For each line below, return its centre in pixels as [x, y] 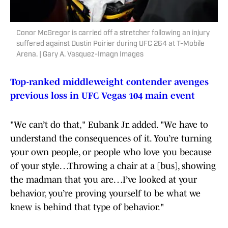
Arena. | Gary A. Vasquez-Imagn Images [80, 55]
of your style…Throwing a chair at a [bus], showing [113, 166]
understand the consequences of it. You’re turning [111, 139]
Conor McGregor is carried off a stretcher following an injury [113, 34]
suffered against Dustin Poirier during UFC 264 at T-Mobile [110, 44]
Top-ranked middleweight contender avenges [109, 82]
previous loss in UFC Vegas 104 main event [103, 96]
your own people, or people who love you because [111, 152]
